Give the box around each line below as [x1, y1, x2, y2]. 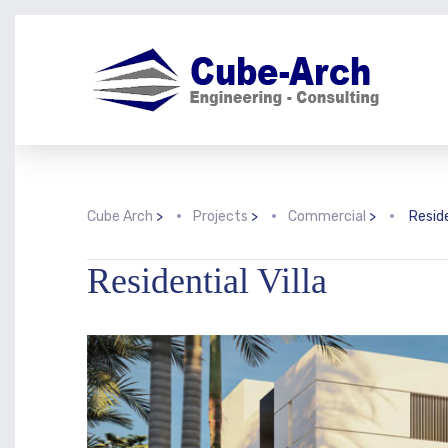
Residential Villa [87, 261, 327, 301]
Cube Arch [87, 208, 153, 225]
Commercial [288, 208, 366, 225]
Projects [193, 208, 248, 225]
